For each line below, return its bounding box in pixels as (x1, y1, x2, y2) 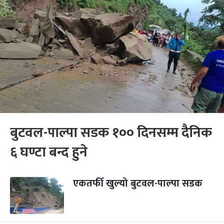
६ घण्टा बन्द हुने (10, 140, 87, 164)
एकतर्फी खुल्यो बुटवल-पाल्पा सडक (73, 175, 202, 192)
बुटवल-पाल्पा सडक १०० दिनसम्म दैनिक (10, 121, 212, 144)
